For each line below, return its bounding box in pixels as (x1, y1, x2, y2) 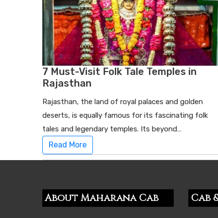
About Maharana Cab (45, 191, 159, 205)
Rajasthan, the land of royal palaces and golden (42, 97, 203, 107)
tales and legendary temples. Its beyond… (42, 125, 182, 134)
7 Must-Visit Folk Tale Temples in (42, 66, 197, 78)
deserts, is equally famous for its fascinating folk (42, 111, 208, 120)
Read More (49, 140, 87, 150)
